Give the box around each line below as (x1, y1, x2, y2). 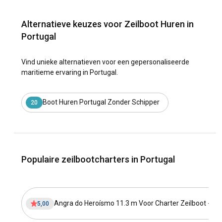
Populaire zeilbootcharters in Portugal (21, 154, 175, 165)
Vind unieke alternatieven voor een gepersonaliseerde (21, 57, 189, 66)
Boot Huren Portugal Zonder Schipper (43, 98, 160, 107)
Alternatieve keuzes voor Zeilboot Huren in (21, 18, 194, 29)
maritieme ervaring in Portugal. (21, 68, 118, 76)
